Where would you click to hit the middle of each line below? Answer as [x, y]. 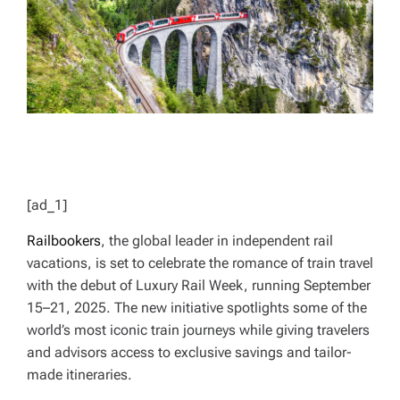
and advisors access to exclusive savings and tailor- [189, 353]
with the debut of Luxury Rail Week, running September [199, 286]
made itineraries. [79, 375]
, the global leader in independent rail [217, 241]
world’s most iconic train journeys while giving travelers [198, 330]
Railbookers [64, 241]
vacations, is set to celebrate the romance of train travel [200, 263]
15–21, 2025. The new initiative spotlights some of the [197, 308]
